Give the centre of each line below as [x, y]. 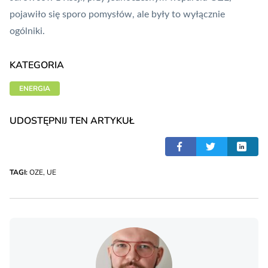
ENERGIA [35, 89]
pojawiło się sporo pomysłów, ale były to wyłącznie [117, 15]
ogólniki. [27, 31]
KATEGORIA [37, 66]
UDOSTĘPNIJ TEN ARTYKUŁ [72, 121]
